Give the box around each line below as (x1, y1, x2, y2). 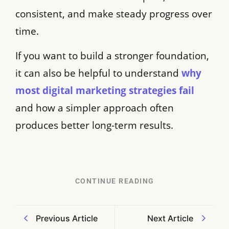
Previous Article (36, 213, 98, 223)
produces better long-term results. (15, 119, 173, 132)
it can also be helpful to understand (15, 66, 181, 80)
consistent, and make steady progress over (15, 7, 212, 20)
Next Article (147, 213, 193, 223)
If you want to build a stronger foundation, (15, 49, 209, 63)
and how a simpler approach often (15, 101, 174, 115)
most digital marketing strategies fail (15, 84, 194, 98)
